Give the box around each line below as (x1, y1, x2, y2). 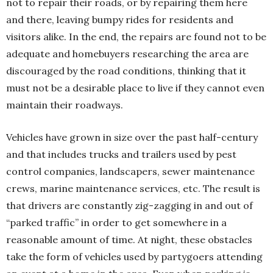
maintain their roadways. (6, 98, 123, 111)
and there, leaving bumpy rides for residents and (6, 13, 233, 26)
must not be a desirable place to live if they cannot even (6, 81, 264, 94)
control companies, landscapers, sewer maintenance (6, 165, 255, 177)
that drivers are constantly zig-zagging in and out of (6, 199, 253, 211)
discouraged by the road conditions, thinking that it (6, 64, 246, 77)
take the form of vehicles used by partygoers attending (6, 250, 263, 263)
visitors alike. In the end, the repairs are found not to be (6, 30, 266, 43)
